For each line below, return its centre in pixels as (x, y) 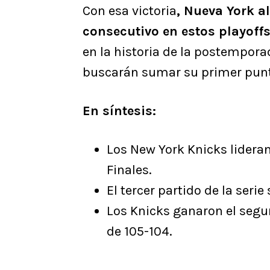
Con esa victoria (130, 11)
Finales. (129, 170)
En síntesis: (119, 111)
